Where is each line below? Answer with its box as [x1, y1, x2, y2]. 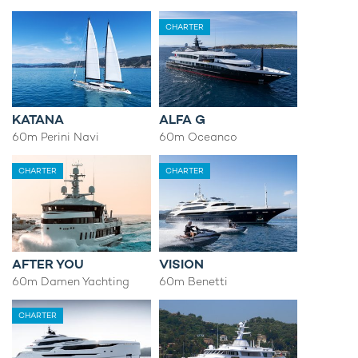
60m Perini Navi [12, 129, 99, 145]
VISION [158, 255, 204, 272]
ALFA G [158, 111, 205, 129]
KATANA [12, 111, 64, 129]
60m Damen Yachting [12, 273, 129, 288]
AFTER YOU [12, 255, 84, 272]
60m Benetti [158, 273, 228, 288]
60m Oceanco [158, 129, 237, 145]
